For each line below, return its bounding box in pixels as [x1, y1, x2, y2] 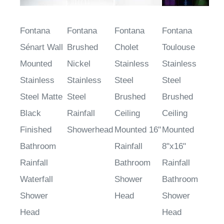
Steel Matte [20, 92, 62, 102]
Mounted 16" [114, 125, 161, 135]
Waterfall [20, 174, 53, 184]
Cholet [114, 42, 138, 52]
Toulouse [162, 42, 195, 52]
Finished [20, 125, 51, 135]
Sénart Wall [20, 42, 63, 52]
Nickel [67, 59, 90, 69]
